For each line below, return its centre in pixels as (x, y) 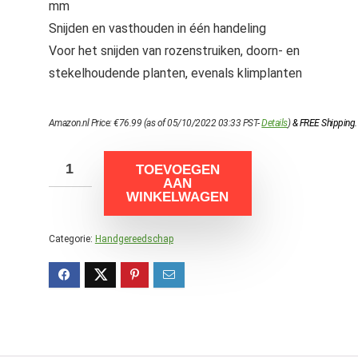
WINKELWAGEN (178, 197)
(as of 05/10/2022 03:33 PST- (202, 123)
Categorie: (72, 239)
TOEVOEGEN (177, 170)
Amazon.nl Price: (81, 123)
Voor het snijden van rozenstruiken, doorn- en (174, 51)
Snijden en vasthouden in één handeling (157, 28)
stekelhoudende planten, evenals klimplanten (175, 73)
